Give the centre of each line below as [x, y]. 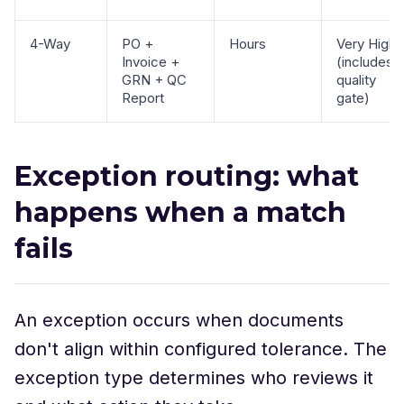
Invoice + [151, 62]
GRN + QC [154, 80]
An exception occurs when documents [179, 320]
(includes [365, 62]
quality [356, 80]
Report [143, 98]
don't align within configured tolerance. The [201, 349]
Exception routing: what [187, 176]
